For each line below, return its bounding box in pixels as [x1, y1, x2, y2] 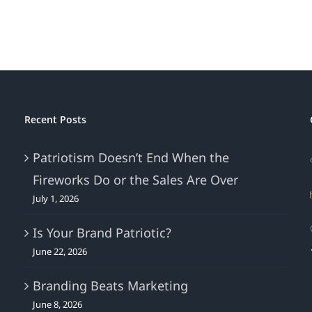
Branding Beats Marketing [32, 277, 188, 294]
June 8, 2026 [32, 298, 82, 311]
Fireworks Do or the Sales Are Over [32, 171, 238, 188]
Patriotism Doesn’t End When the [32, 149, 229, 166]
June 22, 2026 [32, 245, 87, 258]
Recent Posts [24, 113, 86, 126]
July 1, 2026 [32, 192, 79, 205]
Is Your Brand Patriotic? [32, 224, 171, 241]
